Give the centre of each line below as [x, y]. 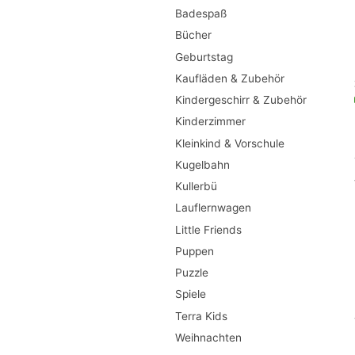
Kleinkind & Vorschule [229, 143]
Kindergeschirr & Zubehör [240, 100]
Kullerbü [196, 187]
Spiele [190, 294]
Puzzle [191, 273]
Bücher [193, 35]
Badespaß [200, 14]
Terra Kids [201, 316]
